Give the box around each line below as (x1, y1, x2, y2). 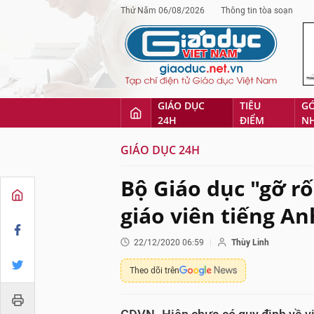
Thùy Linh (231, 238, 269, 247)
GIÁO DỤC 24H (121, 142, 200, 158)
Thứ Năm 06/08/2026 (121, 6, 205, 15)
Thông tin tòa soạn (221, 6, 293, 15)
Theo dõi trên (130, 266, 179, 275)
